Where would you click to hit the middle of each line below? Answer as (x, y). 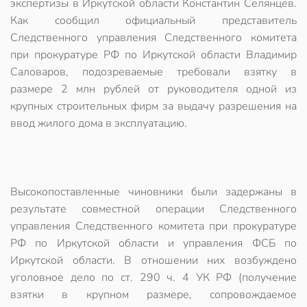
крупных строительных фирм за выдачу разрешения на (153, 106)
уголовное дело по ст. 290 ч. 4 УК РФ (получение (153, 278)
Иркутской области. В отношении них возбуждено (153, 260)
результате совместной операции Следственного (153, 209)
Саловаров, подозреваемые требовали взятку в (153, 72)
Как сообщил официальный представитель (153, 21)
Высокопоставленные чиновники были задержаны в (153, 192)
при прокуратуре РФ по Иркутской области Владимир (153, 55)
